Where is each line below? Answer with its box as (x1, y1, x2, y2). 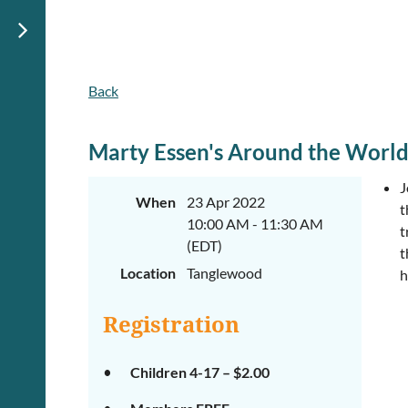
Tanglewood (187, 264, 262, 281)
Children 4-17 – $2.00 (130, 363, 270, 381)
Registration (103, 312, 240, 338)
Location (120, 264, 176, 281)
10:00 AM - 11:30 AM (187, 215, 323, 232)
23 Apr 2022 (187, 193, 265, 210)
